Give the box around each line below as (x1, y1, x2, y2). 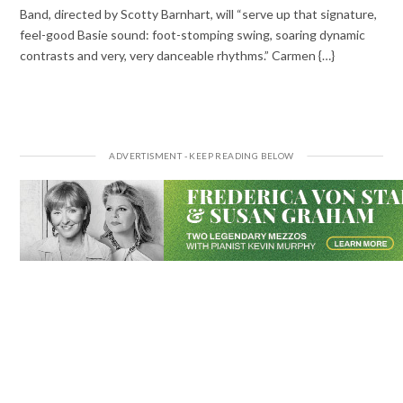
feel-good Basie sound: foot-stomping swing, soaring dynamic (20, 26, 366, 42)
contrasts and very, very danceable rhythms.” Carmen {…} (20, 47, 336, 63)
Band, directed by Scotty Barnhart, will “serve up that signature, (20, 5, 378, 22)
